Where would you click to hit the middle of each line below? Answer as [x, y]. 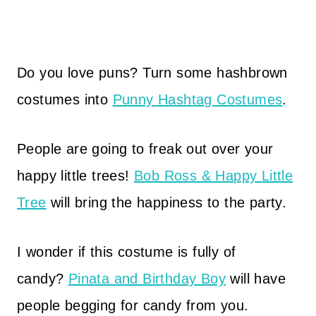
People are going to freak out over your [145, 149]
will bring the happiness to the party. [166, 202]
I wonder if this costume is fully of [127, 252]
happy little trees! [75, 176]
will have [256, 279]
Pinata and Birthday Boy [147, 279]
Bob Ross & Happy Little [214, 176]
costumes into [65, 99]
